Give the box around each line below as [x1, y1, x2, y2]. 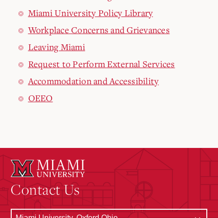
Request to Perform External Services [28, 58, 175, 70]
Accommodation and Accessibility [28, 75, 159, 87]
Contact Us [11, 180, 80, 199]
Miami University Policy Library [28, 7, 153, 19]
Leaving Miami [28, 41, 85, 53]
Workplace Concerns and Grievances [28, 24, 170, 36]
